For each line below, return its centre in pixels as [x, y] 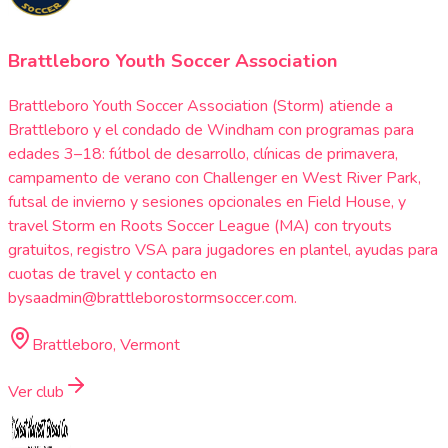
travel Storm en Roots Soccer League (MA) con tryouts [200, 226]
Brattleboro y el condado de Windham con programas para [211, 130]
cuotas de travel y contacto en [112, 274]
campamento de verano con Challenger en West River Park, [214, 178]
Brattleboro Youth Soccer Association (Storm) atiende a [200, 106]
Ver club [36, 392]
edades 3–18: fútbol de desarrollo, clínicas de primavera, [203, 154]
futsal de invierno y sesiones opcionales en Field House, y [207, 202]
